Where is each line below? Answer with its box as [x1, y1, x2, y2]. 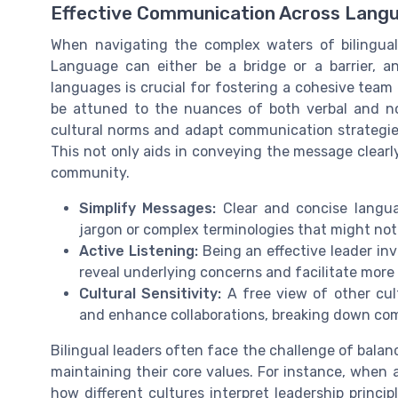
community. [51, 164, 130, 182]
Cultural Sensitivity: [79, 285, 222, 303]
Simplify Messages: [79, 200, 217, 218]
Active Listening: [79, 243, 198, 260]
